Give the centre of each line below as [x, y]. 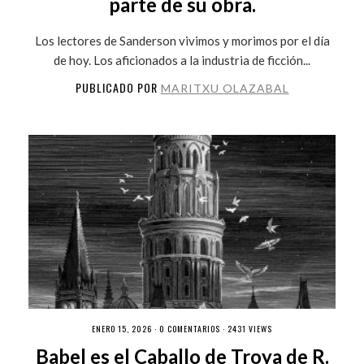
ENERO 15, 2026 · [126, 328]
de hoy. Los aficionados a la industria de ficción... [182, 60]
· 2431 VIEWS [246, 328]
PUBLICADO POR [118, 87]
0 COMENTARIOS [190, 328]
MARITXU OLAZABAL [225, 88]
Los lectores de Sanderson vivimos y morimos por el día [182, 40]
